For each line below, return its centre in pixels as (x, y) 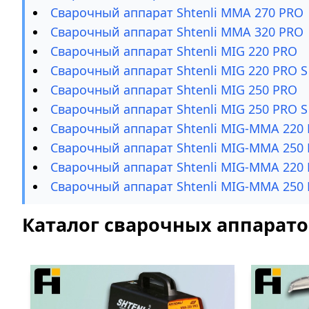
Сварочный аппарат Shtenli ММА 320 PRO (177, 32)
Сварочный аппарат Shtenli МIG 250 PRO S (179, 109)
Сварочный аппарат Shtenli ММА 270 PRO (177, 12)
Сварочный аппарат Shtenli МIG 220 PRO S (179, 70)
